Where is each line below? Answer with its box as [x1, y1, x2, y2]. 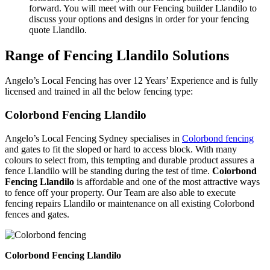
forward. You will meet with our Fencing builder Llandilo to [29, 2, 257, 13]
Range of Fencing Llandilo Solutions [5, 47, 229, 63]
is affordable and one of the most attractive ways [74, 176, 260, 187]
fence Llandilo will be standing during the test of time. [5, 165, 212, 176]
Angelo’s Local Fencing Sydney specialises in [5, 133, 182, 143]
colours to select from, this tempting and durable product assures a [5, 154, 254, 165]
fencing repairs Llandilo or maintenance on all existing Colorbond [5, 198, 254, 209]
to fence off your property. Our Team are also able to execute [5, 187, 236, 198]
